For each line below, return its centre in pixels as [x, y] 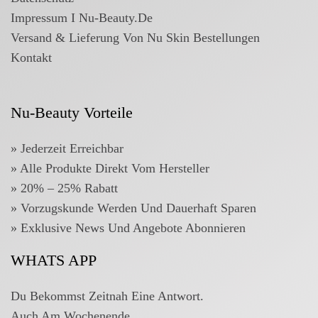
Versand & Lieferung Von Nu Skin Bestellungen [135, 38]
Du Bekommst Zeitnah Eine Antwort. [107, 296]
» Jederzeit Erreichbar [67, 149]
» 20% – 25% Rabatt [64, 188]
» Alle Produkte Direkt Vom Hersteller [110, 169]
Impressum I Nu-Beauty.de [82, 18]
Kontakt [31, 58]
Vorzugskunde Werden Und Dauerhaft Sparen [138, 208]
